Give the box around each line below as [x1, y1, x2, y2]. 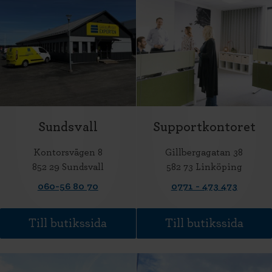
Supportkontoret [152, 120, 256, 134]
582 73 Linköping [166, 162, 242, 172]
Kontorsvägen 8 [33, 148, 103, 157]
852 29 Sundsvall [32, 162, 104, 172]
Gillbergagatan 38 [165, 148, 243, 157]
